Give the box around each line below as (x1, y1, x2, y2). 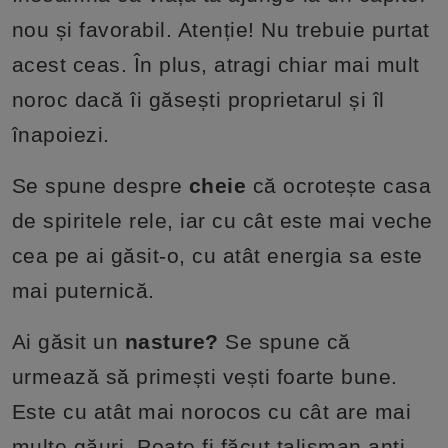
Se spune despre (11, 173, 189, 197)
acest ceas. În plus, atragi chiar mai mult (11, 52, 420, 76)
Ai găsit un (11, 329, 125, 353)
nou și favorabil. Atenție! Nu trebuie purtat (11, 17, 430, 41)
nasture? (124, 329, 226, 353)
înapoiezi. (11, 122, 110, 146)
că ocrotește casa (246, 173, 432, 197)
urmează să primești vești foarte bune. (11, 364, 398, 388)
